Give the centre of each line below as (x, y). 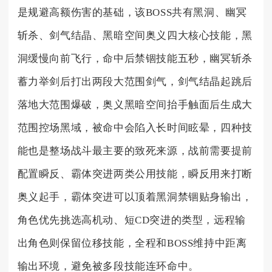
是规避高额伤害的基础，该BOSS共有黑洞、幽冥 (132, 13)
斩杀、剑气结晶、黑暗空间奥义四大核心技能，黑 (135, 36)
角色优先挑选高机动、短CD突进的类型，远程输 (131, 220)
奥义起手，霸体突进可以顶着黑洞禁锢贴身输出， (135, 197)
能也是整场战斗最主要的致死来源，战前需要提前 (135, 151)
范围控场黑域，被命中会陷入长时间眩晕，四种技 (135, 128)
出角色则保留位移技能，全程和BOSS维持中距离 (132, 243)
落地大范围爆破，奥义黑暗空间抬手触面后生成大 (135, 105)
